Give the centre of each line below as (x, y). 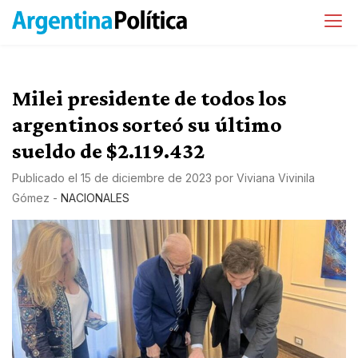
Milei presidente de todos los (149, 98)
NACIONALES (95, 198)
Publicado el (46, 178)
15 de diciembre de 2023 (146, 178)
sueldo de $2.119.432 (108, 151)
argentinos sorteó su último (147, 124)
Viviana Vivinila (276, 178)
